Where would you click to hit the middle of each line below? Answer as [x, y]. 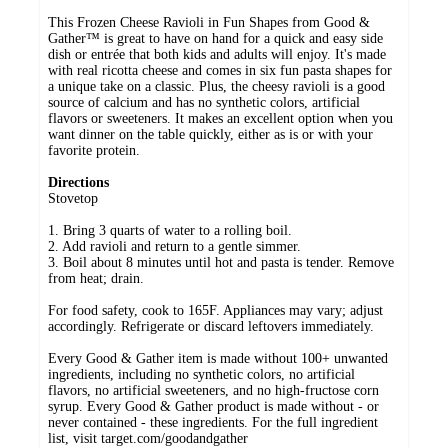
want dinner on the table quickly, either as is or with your [210, 135]
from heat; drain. [96, 279]
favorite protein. [94, 151]
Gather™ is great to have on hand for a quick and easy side [215, 39]
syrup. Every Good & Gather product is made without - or [213, 407]
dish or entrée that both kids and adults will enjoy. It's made [217, 55]
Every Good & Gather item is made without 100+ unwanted [218, 359]
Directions [78, 183]
